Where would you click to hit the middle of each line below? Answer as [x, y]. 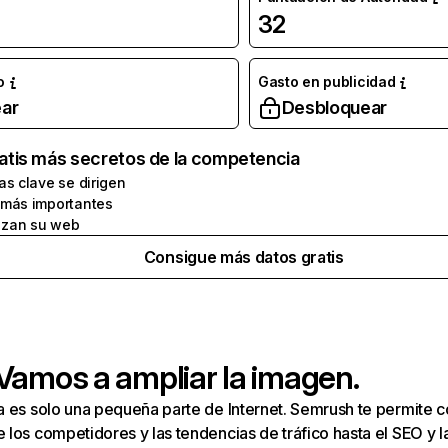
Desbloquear [334, 107]
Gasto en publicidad [326, 81]
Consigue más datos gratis [243, 257]
